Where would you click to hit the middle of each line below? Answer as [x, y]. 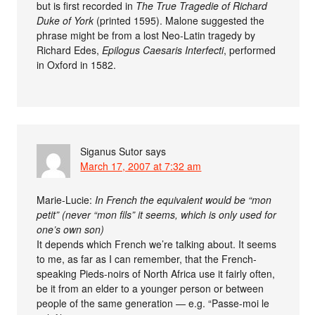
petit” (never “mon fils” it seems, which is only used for [157, 214]
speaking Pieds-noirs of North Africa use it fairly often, [156, 273]
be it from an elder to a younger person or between [150, 288]
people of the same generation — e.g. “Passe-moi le [153, 303]
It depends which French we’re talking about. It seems [157, 244]
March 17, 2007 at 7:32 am [141, 166]
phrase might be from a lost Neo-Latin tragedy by [146, 35]
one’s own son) [71, 229]
